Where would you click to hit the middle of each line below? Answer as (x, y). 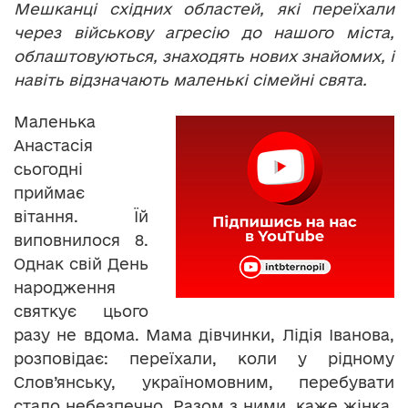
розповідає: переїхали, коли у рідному (204, 359)
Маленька (55, 122)
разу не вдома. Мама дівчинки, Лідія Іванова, (204, 335)
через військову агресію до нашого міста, (204, 33)
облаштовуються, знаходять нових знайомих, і (204, 56)
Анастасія (53, 146)
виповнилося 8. (81, 240)
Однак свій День (81, 264)
